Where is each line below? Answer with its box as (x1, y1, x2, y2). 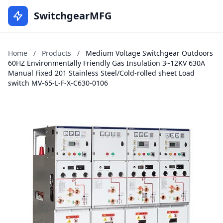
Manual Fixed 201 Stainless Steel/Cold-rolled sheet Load (8, 68, 195, 78)
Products (42, 48, 71, 58)
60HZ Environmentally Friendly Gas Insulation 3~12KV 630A (8, 58, 205, 68)
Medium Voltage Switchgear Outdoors (86, 48, 213, 58)
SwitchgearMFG (34, 9, 111, 22)
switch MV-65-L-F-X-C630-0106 (8, 78, 108, 88)
